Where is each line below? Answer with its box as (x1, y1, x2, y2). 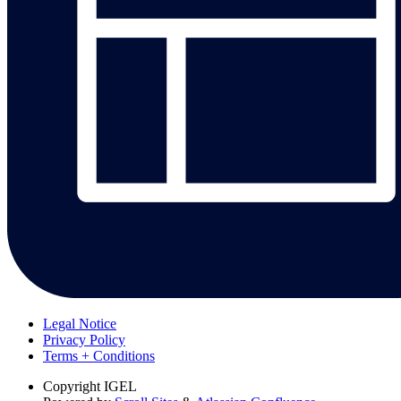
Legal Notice (43, 315, 116, 331)
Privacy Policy (43, 331, 125, 347)
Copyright (43, 378, 100, 394)
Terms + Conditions (43, 347, 155, 363)
